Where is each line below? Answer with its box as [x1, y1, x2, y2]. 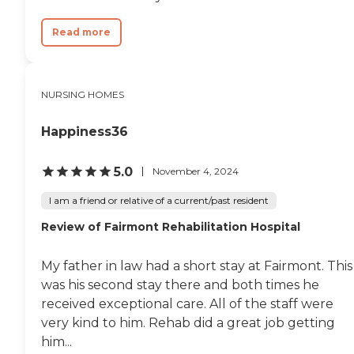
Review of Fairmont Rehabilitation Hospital [41, 219, 300, 234]
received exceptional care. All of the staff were [41, 296, 333, 311]
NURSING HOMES [41, 88, 124, 100]
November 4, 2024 [153, 165, 239, 177]
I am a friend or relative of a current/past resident [49, 194, 269, 206]
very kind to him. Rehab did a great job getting [41, 314, 335, 330]
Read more [52, 25, 111, 38]
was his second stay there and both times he [41, 277, 319, 292]
